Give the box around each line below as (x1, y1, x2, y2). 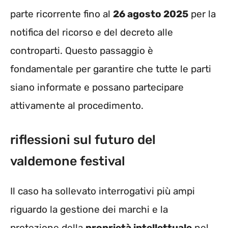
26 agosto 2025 (113, 8, 188, 20)
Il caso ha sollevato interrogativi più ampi (10, 185, 195, 197)
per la (188, 8, 216, 20)
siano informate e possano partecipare (10, 81, 184, 93)
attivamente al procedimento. (10, 99, 144, 111)
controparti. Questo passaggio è (10, 44, 153, 56)
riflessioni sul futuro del (10, 132, 156, 148)
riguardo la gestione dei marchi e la (10, 204, 168, 216)
